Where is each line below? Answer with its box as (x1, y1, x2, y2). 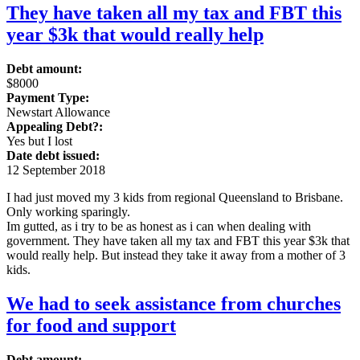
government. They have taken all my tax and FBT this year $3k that (6, 233, 350, 247)
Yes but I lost (6, 133, 72, 148)
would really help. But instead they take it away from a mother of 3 (6, 247, 346, 262)
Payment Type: (6, 90, 89, 104)
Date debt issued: (6, 148, 100, 162)
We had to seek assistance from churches (6, 292, 341, 314)
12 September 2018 (6, 162, 105, 177)
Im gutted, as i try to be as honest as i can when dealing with (6, 219, 311, 233)
